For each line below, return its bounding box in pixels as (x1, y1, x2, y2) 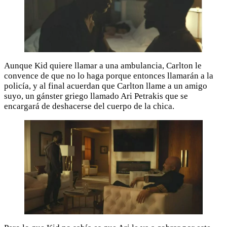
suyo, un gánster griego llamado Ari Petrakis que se (4, 91, 188, 101)
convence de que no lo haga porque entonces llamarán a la (4, 71, 213, 81)
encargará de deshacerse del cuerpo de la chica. (4, 101, 174, 111)
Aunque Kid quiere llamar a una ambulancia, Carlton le (4, 61, 202, 71)
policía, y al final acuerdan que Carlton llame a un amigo (4, 81, 207, 91)
